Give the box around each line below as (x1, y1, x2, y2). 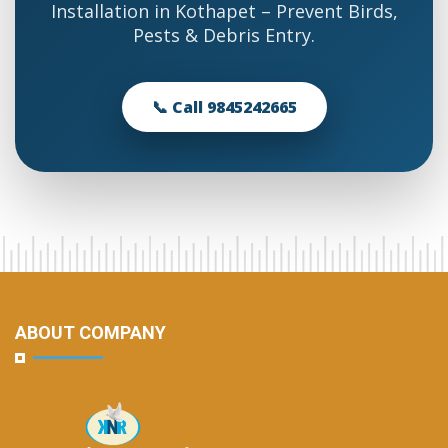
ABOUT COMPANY (15, 321, 166, 343)
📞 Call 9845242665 (151, 95, 297, 118)
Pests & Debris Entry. (133, 22, 315, 47)
